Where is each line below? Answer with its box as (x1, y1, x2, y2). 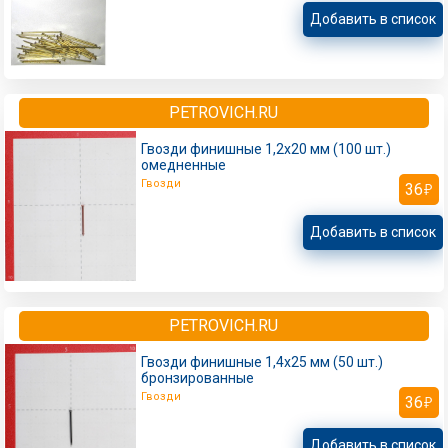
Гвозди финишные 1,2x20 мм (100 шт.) (141, 141, 392, 158)
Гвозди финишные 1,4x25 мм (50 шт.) (141, 354, 384, 371)
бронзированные (141, 370, 255, 387)
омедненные (141, 157, 227, 174)
